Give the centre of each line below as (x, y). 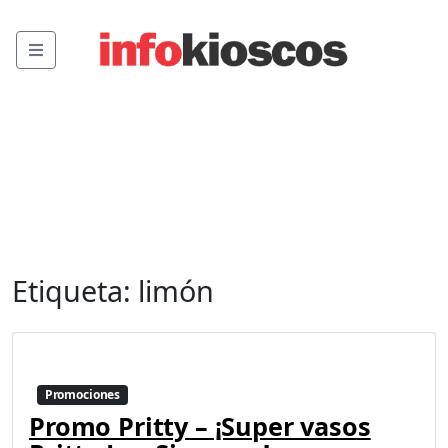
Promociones (82, 394)
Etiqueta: (75, 290)
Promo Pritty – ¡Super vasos (200, 426)
